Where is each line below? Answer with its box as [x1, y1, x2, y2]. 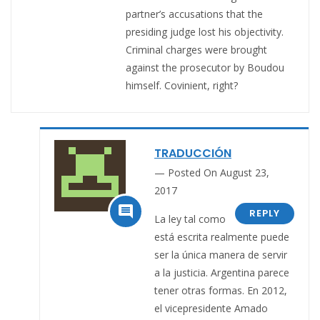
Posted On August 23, [168, 165, 269, 179]
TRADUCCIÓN [154, 144, 231, 161]
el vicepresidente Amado [154, 301, 268, 315]
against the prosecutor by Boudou [126, 60, 284, 74]
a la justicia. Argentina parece [154, 265, 289, 279]
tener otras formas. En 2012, [154, 283, 287, 297]
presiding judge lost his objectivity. [126, 24, 284, 39]
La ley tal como [154, 211, 226, 226]
